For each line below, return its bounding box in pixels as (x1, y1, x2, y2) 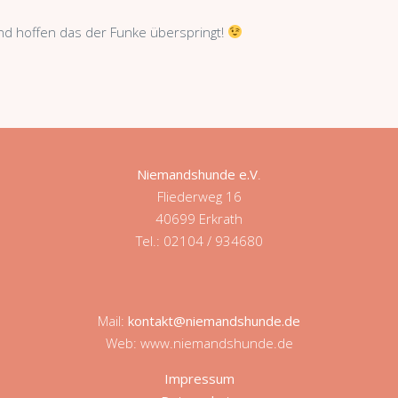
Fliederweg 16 (156, 187, 242, 205)
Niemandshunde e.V (137, 164, 258, 183)
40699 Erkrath (155, 209, 243, 227)
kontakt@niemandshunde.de (128, 311, 300, 330)
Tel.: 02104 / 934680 (135, 231, 263, 250)
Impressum (163, 369, 235, 387)
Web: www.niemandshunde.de (105, 333, 293, 352)
